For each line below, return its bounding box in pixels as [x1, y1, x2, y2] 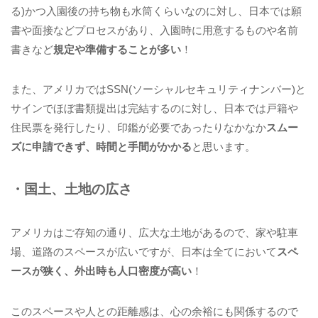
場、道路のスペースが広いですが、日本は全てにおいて [11, 245, 277, 258]
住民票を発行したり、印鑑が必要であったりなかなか [11, 121, 266, 134]
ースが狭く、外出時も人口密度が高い [11, 264, 192, 277]
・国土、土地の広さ [11, 182, 132, 197]
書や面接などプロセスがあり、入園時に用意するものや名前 [11, 23, 298, 36]
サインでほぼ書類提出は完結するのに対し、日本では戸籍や [11, 102, 298, 115]
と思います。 [192, 141, 256, 153]
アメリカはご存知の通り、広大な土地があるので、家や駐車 [11, 226, 298, 238]
